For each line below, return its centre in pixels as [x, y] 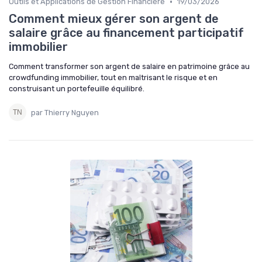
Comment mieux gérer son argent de [114, 19]
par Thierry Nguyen [65, 112]
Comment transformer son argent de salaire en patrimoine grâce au [129, 67]
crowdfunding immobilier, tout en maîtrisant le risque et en [113, 78]
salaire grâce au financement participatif [126, 33]
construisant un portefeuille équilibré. [77, 89]
